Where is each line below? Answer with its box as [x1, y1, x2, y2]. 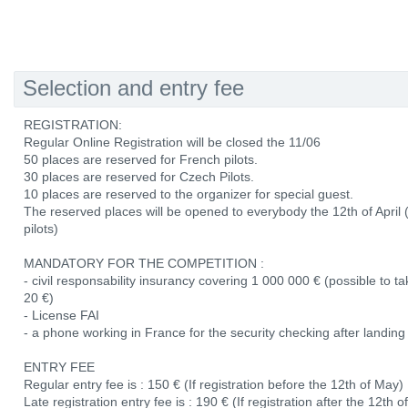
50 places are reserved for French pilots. [24, 152, 258, 167]
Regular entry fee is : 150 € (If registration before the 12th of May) [24, 377, 403, 392]
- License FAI [24, 308, 99, 322]
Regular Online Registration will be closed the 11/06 [24, 135, 321, 149]
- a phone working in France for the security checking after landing [24, 325, 405, 340]
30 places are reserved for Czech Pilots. [24, 169, 254, 184]
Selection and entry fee [23, 76, 244, 100]
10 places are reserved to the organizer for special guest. [24, 187, 353, 201]
